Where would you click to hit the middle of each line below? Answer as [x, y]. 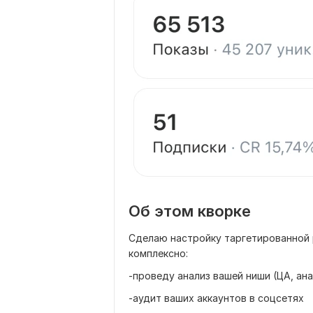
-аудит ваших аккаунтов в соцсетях [216, 298]
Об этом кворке [190, 211]
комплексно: [158, 253]
